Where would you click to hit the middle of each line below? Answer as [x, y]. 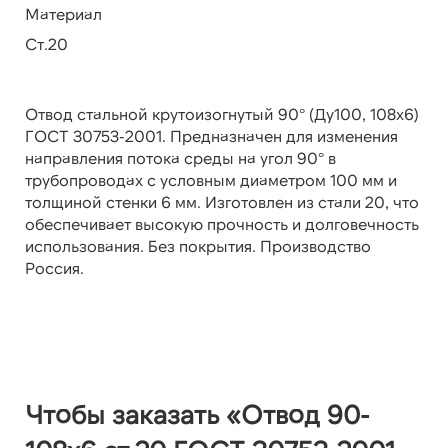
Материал [63, 14]
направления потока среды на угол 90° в [180, 158]
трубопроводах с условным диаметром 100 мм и [211, 180]
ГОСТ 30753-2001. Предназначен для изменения [211, 136]
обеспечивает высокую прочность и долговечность [222, 224]
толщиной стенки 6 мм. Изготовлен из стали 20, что [222, 202]
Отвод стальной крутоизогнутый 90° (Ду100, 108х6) [222, 114]
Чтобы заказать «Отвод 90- [197, 414]
